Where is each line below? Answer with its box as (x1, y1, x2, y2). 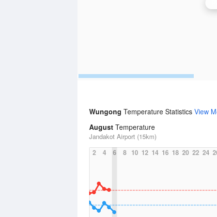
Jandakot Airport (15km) (89, 132, 156, 141)
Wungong (89, 107, 124, 116)
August (89, 122, 113, 132)
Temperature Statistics (124, 107, 194, 116)
